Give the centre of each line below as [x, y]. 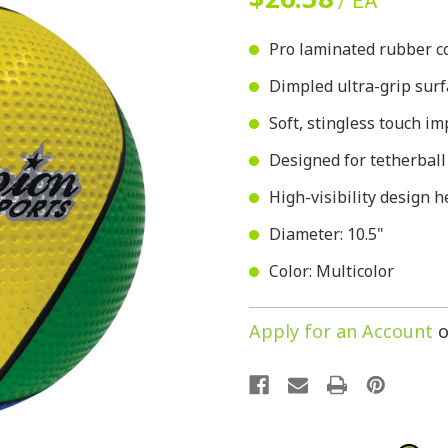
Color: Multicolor [332, 270]
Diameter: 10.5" [327, 233]
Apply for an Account [341, 330]
